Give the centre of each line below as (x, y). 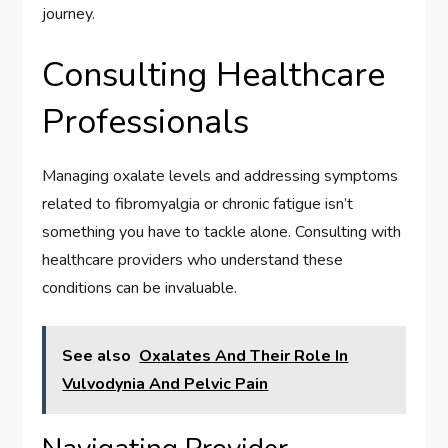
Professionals (146, 121)
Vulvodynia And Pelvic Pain (165, 383)
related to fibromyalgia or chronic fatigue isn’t (198, 203)
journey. (69, 13)
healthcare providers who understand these (193, 259)
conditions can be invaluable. (140, 287)
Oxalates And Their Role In (244, 355)
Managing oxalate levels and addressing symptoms (220, 175)
